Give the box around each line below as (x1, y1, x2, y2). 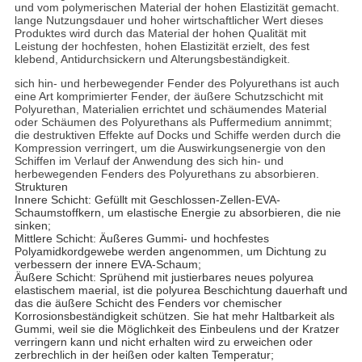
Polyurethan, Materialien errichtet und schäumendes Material (14, 103, 326, 116)
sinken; (14, 219, 51, 233)
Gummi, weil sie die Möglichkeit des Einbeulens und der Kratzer (14, 322, 339, 336)
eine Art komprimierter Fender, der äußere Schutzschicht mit (14, 90, 323, 103)
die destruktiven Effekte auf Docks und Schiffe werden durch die (14, 128, 341, 142)
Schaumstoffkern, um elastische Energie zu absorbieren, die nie (14, 206, 341, 220)
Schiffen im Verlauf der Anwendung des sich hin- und (14, 154, 284, 168)
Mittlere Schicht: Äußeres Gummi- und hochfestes (14, 232, 269, 246)
